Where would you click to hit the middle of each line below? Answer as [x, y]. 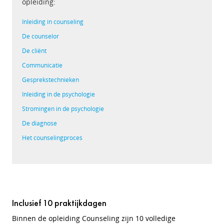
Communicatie [42, 65]
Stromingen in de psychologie [63, 109]
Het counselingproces [52, 138]
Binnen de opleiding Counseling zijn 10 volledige [94, 218]
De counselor [40, 36]
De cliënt [34, 51]
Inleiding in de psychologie [58, 94]
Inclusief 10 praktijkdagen [59, 203]
